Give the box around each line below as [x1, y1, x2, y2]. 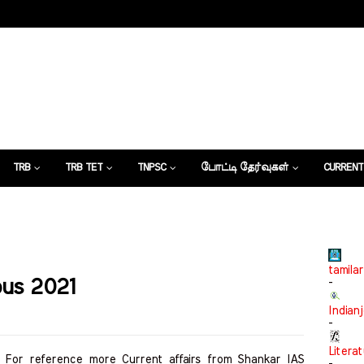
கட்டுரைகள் [4, 200, 62, 210]
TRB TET [65, 162, 102, 173]
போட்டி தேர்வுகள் [201, 162, 288, 173]
